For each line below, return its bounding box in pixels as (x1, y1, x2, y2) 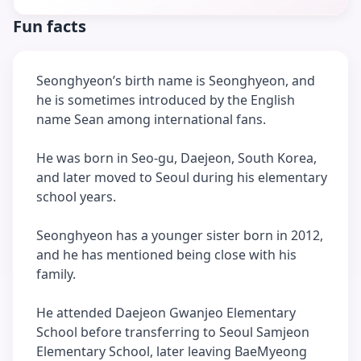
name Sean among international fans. (36, 110, 266, 128)
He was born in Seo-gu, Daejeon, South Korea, (36, 149, 317, 167)
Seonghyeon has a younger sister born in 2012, (36, 226, 323, 244)
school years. (36, 188, 116, 205)
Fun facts (13, 15, 86, 37)
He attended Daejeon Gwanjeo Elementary (36, 304, 296, 322)
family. (36, 265, 76, 283)
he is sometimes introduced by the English (36, 91, 295, 109)
